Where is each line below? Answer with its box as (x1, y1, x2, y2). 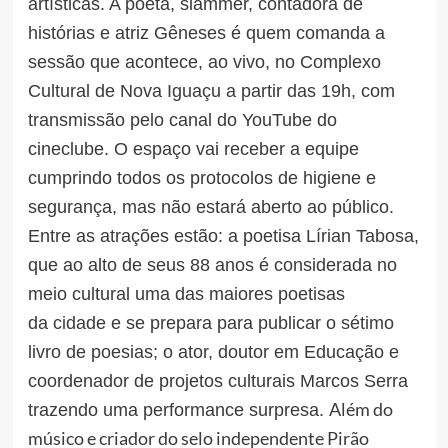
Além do (328, 397, 393, 420)
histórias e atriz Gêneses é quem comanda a (27, 22, 385, 43)
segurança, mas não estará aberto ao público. (27, 196, 394, 217)
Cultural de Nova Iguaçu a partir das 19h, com (27, 80, 395, 101)
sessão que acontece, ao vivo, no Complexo (27, 51, 381, 72)
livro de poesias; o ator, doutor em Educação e (27, 341, 399, 362)
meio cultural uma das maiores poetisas (27, 283, 345, 304)
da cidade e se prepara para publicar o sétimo (27, 312, 394, 333)
